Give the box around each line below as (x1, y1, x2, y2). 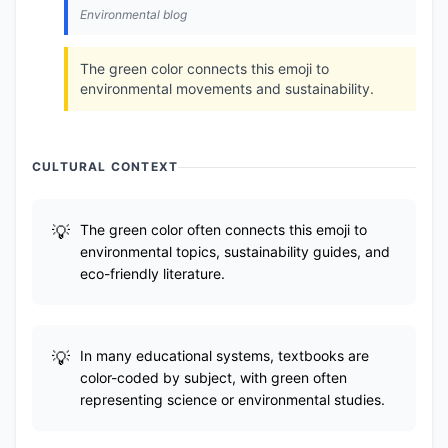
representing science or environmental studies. (80, 391, 385, 408)
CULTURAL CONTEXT (32, 159, 179, 174)
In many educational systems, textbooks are (80, 347, 369, 364)
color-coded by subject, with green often (80, 369, 347, 386)
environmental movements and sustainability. (80, 80, 374, 97)
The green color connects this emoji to (80, 60, 329, 77)
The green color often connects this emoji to (80, 221, 367, 238)
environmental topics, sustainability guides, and (80, 243, 390, 260)
